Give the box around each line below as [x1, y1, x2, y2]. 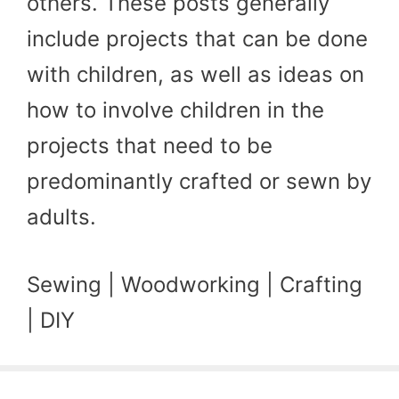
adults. [27, 204, 96, 231]
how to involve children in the [27, 97, 324, 124]
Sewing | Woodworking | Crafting [27, 272, 362, 298]
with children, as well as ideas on [27, 61, 364, 88]
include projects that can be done [27, 26, 368, 53]
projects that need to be [27, 133, 273, 159]
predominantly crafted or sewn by [27, 168, 371, 195]
